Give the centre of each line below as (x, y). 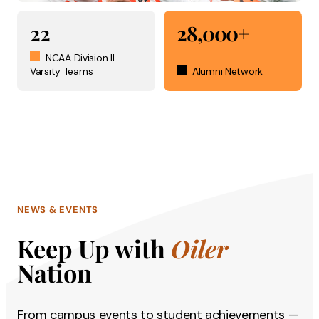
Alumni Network (228, 71)
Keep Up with (94, 249)
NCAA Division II (80, 58)
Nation (54, 273)
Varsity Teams (62, 71)
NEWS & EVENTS (58, 210)
